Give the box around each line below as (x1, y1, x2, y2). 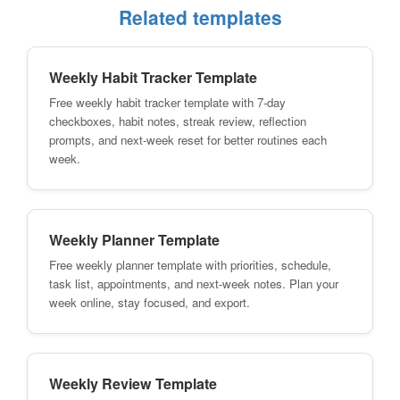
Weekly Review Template (49, 372, 217, 394)
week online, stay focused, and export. (49, 293, 250, 311)
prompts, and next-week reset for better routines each (49, 130, 327, 148)
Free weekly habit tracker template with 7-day (49, 93, 286, 111)
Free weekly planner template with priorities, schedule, (49, 255, 331, 273)
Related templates (118, 3, 282, 30)
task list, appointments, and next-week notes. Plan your (49, 274, 338, 292)
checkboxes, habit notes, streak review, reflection (49, 112, 306, 129)
